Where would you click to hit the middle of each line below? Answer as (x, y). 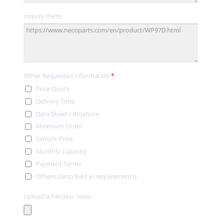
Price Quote (53, 88)
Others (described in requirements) (86, 176)
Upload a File (43, 196)
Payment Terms (59, 164)
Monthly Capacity (61, 151)
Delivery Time (55, 101)
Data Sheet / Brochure (68, 114)
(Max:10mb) (77, 196)
